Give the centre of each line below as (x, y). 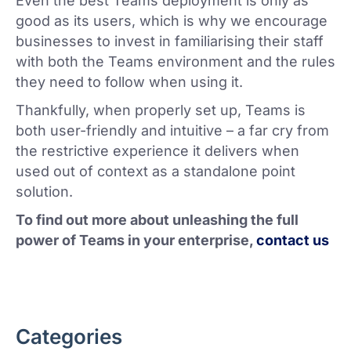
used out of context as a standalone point (156, 172)
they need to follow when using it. (129, 82)
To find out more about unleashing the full (157, 220)
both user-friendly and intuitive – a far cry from (172, 131)
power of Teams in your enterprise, (136, 241)
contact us (293, 241)
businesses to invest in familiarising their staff (170, 42)
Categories (69, 337)
